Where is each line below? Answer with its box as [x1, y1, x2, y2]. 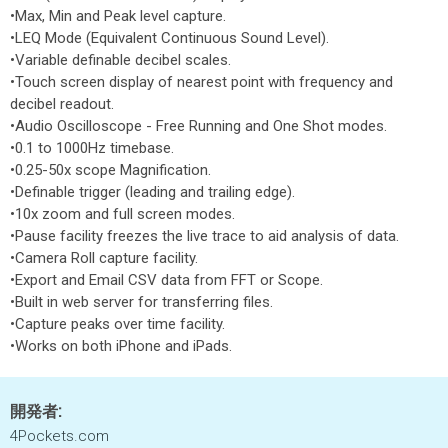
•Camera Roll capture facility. [10, 249, 198, 267]
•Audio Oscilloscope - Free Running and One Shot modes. [10, 117, 387, 135]
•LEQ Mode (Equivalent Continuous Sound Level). [10, 29, 329, 47]
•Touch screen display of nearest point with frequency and [10, 73, 393, 91]
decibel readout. [10, 95, 114, 113]
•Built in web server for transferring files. [10, 293, 273, 311]
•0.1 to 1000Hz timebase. [10, 139, 174, 157]
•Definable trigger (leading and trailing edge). [10, 183, 295, 201]
